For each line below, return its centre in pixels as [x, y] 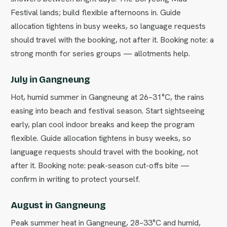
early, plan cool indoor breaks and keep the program [103, 125]
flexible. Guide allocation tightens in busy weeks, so [101, 138]
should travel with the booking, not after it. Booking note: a [112, 40]
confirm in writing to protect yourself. [75, 179]
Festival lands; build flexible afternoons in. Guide [96, 13]
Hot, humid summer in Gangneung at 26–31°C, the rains [108, 97]
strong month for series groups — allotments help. [101, 54]
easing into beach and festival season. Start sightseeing [108, 111]
